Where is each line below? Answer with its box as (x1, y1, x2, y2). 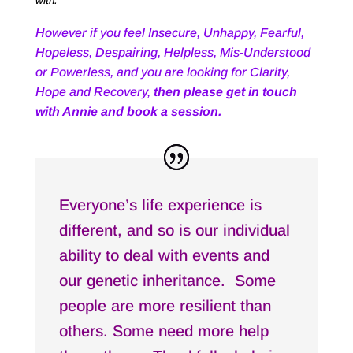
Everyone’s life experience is (58, 195, 262, 214)
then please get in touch (153, 84, 297, 98)
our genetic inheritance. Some (58, 271, 276, 289)
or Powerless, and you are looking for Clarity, (35, 65, 290, 79)
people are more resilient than (58, 296, 271, 314)
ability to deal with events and (58, 246, 269, 264)
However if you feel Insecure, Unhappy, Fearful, (35, 25, 304, 39)
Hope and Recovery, (35, 84, 154, 98)
